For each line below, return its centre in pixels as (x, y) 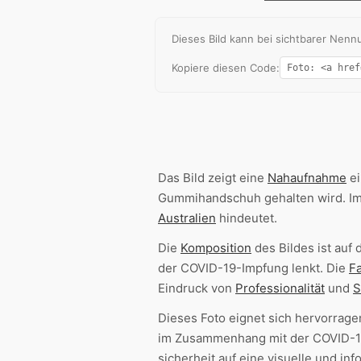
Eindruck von (197, 288)
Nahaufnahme (307, 178)
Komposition (216, 248)
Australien (187, 218)
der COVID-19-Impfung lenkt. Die (253, 268)
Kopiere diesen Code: (226, 68)
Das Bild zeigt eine (213, 178)
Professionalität (280, 288)
